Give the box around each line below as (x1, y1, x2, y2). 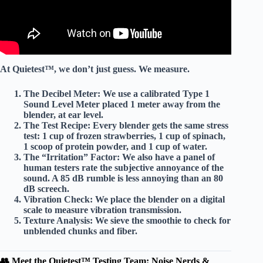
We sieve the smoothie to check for (93, 215, 231, 225)
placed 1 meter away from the (100, 99, 220, 109)
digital (200, 194, 225, 204)
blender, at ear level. (23, 109, 103, 120)
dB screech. (23, 183, 69, 194)
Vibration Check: (23, 194, 93, 204)
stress (207, 120, 228, 130)
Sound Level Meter (23, 99, 100, 109)
